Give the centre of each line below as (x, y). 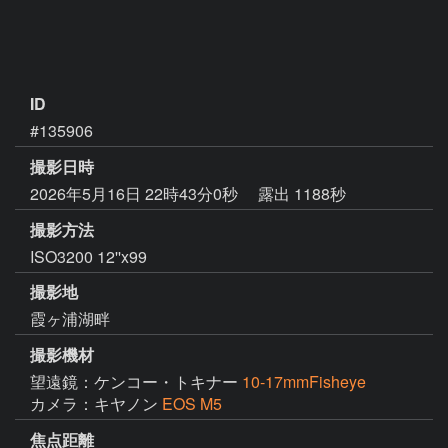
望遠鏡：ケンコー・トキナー (136, 382)
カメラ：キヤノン (96, 404)
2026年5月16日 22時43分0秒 (136, 193)
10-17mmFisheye (304, 382)
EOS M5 (192, 404)
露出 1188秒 (302, 193)
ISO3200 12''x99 (88, 256)
